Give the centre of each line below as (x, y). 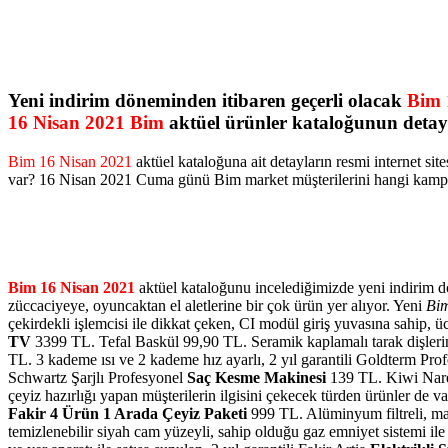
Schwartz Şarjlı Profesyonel (97, 378)
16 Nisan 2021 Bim (86, 123)
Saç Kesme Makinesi (256, 378)
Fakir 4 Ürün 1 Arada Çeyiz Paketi (127, 414)
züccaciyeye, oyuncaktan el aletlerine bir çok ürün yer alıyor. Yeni (217, 306)
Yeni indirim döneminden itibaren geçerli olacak (207, 101)
